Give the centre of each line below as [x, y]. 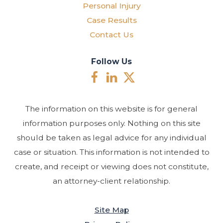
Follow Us [111, 61]
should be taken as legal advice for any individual [111, 138]
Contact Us [111, 34]
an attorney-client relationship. [111, 181]
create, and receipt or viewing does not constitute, [111, 167]
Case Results [111, 20]
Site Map [111, 210]
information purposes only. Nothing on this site [111, 123]
